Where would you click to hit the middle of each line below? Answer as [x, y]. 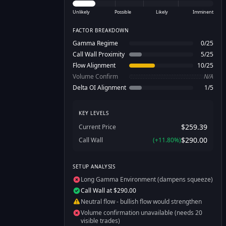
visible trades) [100, 221]
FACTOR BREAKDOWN [101, 30]
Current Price [97, 127]
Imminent [203, 12]
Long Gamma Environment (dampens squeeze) [147, 179]
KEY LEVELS [94, 113]
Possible [123, 12]
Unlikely [81, 12]
